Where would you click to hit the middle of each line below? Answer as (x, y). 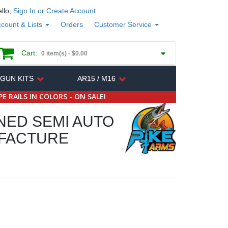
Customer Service (124, 24)
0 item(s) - (56, 53)
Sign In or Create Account (54, 11)
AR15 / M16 (96, 78)
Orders (72, 24)
